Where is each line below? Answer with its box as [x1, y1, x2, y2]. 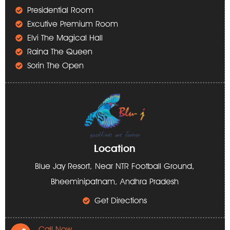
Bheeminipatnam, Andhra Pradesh [51, 176, 179, 186]
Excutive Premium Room [27, 19, 118, 29]
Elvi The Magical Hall [27, 33, 103, 43]
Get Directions [94, 195, 147, 205]
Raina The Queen [27, 47, 92, 57]
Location [94, 142, 136, 155]
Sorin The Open [27, 61, 84, 71]
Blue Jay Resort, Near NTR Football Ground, [35, 161, 195, 171]
